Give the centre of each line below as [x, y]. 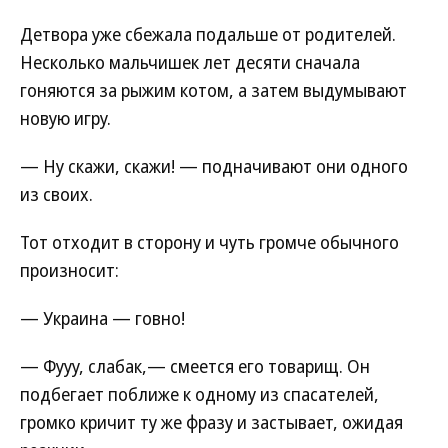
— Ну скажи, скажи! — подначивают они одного [214, 166]
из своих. [56, 194]
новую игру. [65, 118]
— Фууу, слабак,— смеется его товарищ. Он [195, 366]
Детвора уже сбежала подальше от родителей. [208, 34]
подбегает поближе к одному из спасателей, [199, 394]
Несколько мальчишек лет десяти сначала [190, 62]
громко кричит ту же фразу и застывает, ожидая [211, 422]
